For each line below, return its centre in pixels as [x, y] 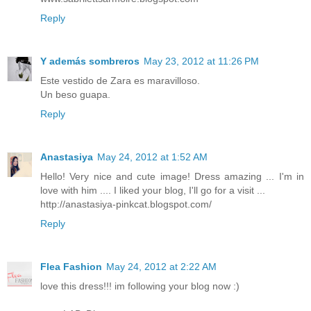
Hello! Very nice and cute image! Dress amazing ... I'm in [172, 177]
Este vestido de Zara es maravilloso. [120, 81]
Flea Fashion [71, 267]
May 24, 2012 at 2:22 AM [161, 267]
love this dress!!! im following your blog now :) [140, 286]
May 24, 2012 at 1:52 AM [152, 157]
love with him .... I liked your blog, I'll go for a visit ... [153, 191]
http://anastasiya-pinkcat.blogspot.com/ [126, 204]
